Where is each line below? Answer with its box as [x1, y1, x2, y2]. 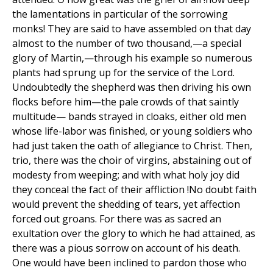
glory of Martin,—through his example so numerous [12, 51, 252, 65]
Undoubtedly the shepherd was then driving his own [12, 80, 251, 94]
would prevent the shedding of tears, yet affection [12, 197, 240, 211]
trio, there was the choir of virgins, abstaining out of [12, 154, 252, 168]
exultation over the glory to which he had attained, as [12, 227, 255, 241]
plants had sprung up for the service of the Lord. [12, 66, 235, 80]
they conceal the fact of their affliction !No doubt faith [12, 183, 257, 197]
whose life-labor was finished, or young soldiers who [12, 124, 252, 138]
